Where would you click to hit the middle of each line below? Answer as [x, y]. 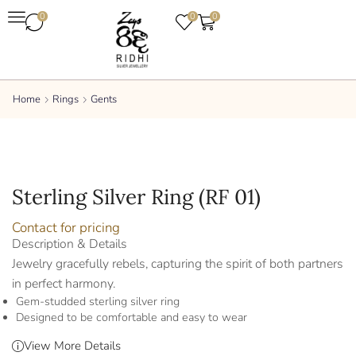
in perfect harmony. [64, 284]
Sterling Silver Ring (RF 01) [136, 197]
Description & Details [70, 244]
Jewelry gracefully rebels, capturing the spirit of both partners [178, 264]
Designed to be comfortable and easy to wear [132, 317]
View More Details [72, 346]
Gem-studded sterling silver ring [98, 302]
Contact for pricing [66, 228]
